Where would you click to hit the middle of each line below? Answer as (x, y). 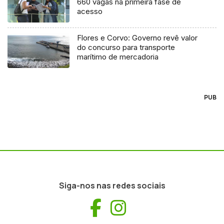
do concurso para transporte (126, 47)
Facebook (140, 207)
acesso (90, 11)
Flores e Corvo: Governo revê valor (137, 38)
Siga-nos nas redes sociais (112, 186)
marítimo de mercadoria (118, 57)
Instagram (168, 207)
